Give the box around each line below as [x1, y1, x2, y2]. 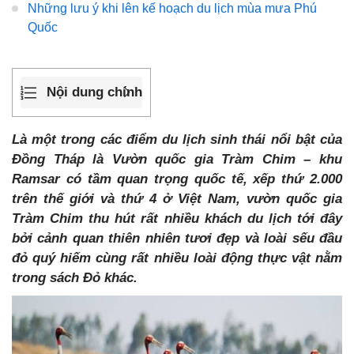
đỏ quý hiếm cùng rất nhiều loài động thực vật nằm [12, 250, 342, 265]
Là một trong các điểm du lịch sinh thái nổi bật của [12, 131, 342, 147]
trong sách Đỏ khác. [12, 269, 137, 285]
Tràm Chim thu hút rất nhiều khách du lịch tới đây [12, 210, 342, 226]
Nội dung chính [47, 85, 142, 100]
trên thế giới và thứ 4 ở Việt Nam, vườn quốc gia [12, 190, 342, 206]
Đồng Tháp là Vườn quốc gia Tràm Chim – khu [12, 151, 342, 167]
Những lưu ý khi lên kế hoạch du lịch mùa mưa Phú [28, 2, 317, 15]
